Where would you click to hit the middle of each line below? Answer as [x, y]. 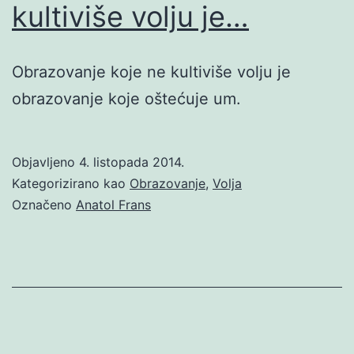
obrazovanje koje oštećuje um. [126, 98]
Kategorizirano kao [71, 183]
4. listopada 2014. [132, 162]
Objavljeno [45, 162]
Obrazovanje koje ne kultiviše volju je [151, 72]
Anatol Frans [113, 204]
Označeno [44, 204]
